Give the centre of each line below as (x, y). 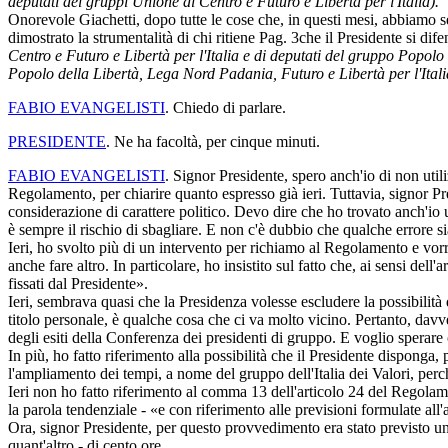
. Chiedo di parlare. (225, 107)
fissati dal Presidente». (78, 283)
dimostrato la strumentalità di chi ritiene (133, 37)
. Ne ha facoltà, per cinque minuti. (213, 141)
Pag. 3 (279, 37)
